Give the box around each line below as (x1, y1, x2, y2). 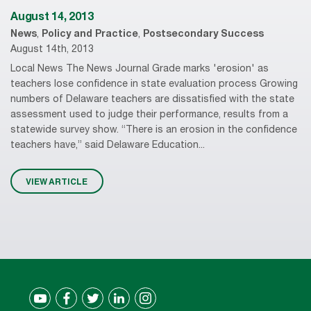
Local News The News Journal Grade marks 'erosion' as (10, 64, 269, 74)
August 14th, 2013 (10, 45, 94, 56)
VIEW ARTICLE (26, 176, 88, 187)
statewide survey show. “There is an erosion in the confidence (10, 125, 297, 135)
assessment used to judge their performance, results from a (10, 110, 288, 120)
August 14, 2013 (10, 12, 94, 24)
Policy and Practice (42, 30, 138, 40)
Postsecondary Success (143, 30, 264, 40)
